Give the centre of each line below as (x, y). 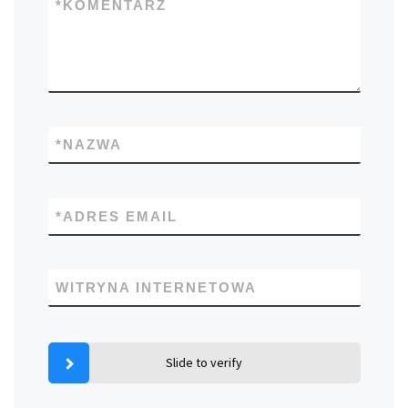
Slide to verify (204, 363)
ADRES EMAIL (120, 216)
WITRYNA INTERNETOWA (156, 288)
